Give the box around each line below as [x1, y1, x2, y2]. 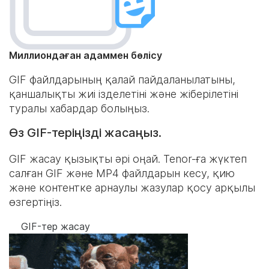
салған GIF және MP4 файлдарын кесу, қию [9, 167, 235, 180]
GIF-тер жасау [21, 220, 90, 232]
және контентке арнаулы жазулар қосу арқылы [9, 181, 255, 194]
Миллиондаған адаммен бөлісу [9, 49, 162, 61]
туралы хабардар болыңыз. [9, 102, 150, 115]
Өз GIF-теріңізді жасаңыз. [9, 125, 162, 140]
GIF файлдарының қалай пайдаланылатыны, [9, 73, 235, 86]
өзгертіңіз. [9, 196, 62, 208]
